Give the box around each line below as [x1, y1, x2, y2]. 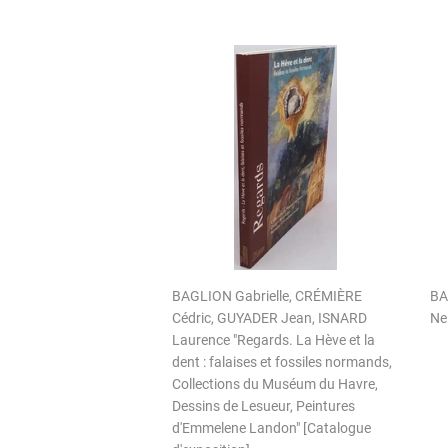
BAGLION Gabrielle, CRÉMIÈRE [172, 288, 362, 304]
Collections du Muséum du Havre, [172, 376, 378, 392]
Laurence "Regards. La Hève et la [172, 332, 375, 348]
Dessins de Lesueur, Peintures [172, 398, 355, 414]
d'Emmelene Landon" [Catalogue [172, 420, 371, 436]
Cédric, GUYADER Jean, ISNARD [172, 310, 367, 326]
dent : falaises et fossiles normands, [172, 354, 392, 370]
